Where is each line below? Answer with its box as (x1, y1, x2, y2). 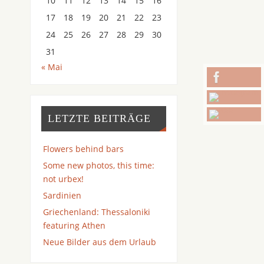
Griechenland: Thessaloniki (43, 206, 151, 217)
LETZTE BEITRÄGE (47, 112, 151, 124)
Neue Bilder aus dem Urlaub (43, 236, 157, 247)
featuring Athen (43, 219, 106, 231)
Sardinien (43, 189, 82, 201)
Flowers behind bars (43, 143, 124, 154)
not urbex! (43, 173, 84, 184)
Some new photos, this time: (43, 159, 155, 171)
